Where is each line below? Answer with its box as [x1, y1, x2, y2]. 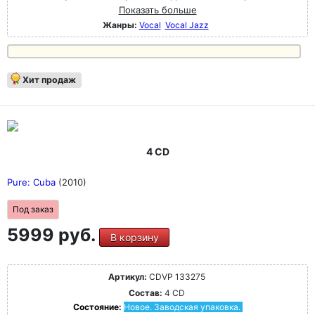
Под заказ [13, 204, 53, 214]
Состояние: [72, 302, 124, 312]
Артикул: [108, 271, 147, 282]
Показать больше [118, 4, 197, 15]
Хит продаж [22, 75, 76, 85]
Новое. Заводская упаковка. [123, 302, 240, 312]
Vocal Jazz [165, 20, 209, 30]
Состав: [128, 288, 162, 298]
